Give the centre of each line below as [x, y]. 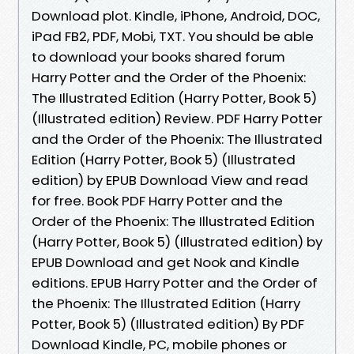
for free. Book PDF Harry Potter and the [157, 200]
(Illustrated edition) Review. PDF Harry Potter [177, 118]
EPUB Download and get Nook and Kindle [166, 262]
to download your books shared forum [158, 56]
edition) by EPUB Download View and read [170, 180]
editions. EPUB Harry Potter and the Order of [175, 282]
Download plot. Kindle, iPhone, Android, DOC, [176, 15]
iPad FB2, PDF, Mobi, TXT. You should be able [173, 36]
